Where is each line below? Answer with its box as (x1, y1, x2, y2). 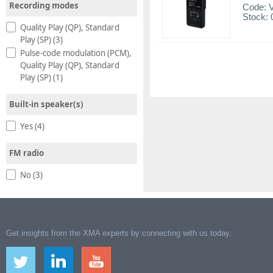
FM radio (9, 147, 44, 158)
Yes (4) (20, 120, 44, 132)
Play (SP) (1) (20, 71, 63, 83)
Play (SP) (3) (20, 34, 63, 45)
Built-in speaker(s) (9, 98, 83, 110)
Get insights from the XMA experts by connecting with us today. (6, 229, 232, 238)
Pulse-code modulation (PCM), (20, 47, 132, 58)
